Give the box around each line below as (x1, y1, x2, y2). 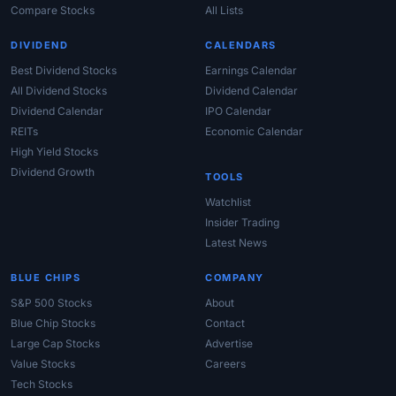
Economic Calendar (205, 125, 303, 139)
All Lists (205, 4, 243, 18)
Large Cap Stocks (11, 337, 100, 351)
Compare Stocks (11, 4, 95, 18)
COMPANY (205, 271, 264, 285)
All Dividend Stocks (11, 84, 107, 98)
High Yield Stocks (11, 145, 98, 159)
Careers (205, 357, 246, 371)
